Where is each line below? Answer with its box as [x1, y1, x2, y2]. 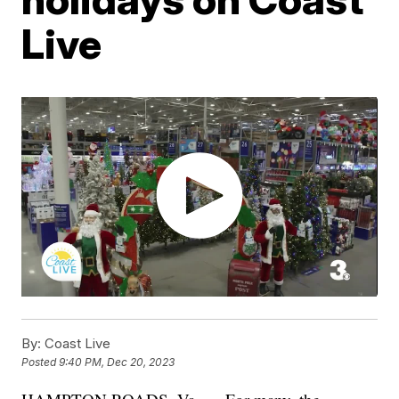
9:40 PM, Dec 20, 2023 [59, 355, 175, 370]
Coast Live [41, 335, 111, 353]
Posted [21, 355, 60, 370]
